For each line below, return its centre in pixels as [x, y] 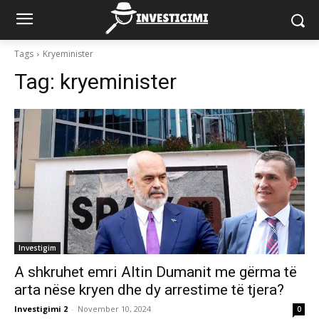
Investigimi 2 [41, 309]
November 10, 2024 [114, 309]
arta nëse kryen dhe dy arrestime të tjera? [149, 290]
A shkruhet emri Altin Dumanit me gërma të [156, 272]
